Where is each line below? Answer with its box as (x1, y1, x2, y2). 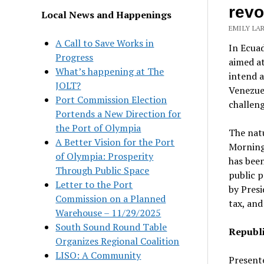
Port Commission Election (55, 93, 167, 106)
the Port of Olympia (55, 121, 141, 134)
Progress (55, 50, 94, 64)
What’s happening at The (55, 64, 164, 78)
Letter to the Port (55, 177, 133, 191)
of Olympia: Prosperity (55, 149, 154, 163)
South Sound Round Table (55, 220, 167, 233)
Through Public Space (55, 163, 150, 177)
